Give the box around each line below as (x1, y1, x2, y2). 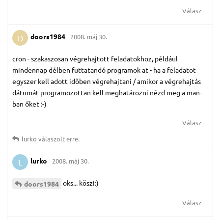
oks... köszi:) (63, 178, 99, 187)
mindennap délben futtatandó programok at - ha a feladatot (12, 65, 196, 74)
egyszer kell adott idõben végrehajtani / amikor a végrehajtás (12, 76, 201, 85)
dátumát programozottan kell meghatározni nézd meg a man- (12, 87, 202, 97)
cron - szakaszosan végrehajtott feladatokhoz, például (12, 54, 178, 63)
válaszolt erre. (37, 134, 80, 143)
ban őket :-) (12, 99, 47, 108)
